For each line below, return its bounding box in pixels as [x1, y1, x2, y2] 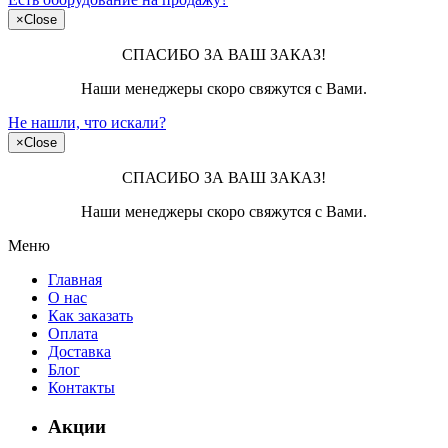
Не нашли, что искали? [8, 114, 166, 131]
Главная [48, 271, 102, 288]
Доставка [48, 343, 111, 360]
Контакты [48, 379, 115, 396]
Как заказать [48, 307, 133, 324]
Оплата [48, 325, 98, 342]
